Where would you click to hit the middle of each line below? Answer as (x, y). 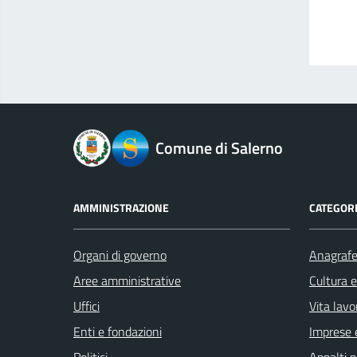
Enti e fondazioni (118, 332)
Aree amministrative (127, 281)
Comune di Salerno (220, 148)
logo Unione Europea (127, 138)
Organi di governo (120, 255)
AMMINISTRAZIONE (121, 208)
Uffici (86, 306)
